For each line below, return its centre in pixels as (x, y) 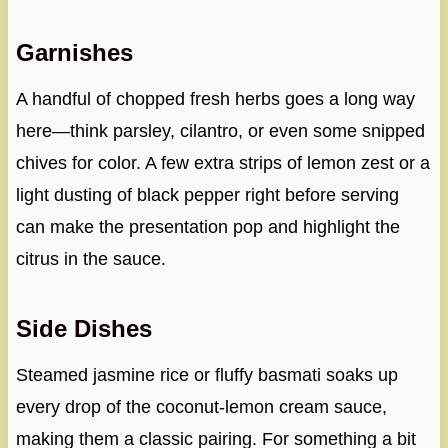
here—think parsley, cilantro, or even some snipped (220, 131)
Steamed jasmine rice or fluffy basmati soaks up (206, 375)
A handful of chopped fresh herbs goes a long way (215, 99)
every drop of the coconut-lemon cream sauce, (201, 407)
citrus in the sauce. (90, 259)
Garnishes (74, 53)
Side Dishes (83, 329)
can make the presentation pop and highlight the (207, 227)
